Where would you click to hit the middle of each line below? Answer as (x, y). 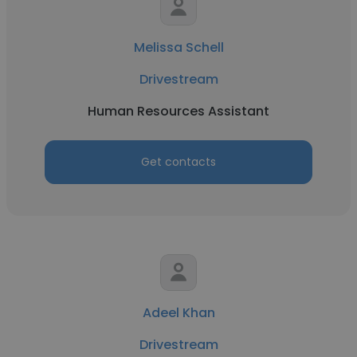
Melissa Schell (178, 47)
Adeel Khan (178, 313)
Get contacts (178, 162)
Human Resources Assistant (178, 111)
